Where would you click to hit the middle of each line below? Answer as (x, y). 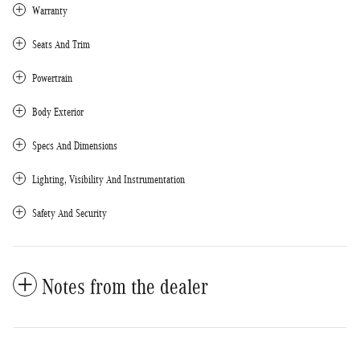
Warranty (50, 10)
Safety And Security (70, 213)
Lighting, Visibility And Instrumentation (108, 179)
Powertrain (52, 78)
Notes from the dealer (125, 286)
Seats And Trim (61, 44)
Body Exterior (58, 112)
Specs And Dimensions (75, 145)
